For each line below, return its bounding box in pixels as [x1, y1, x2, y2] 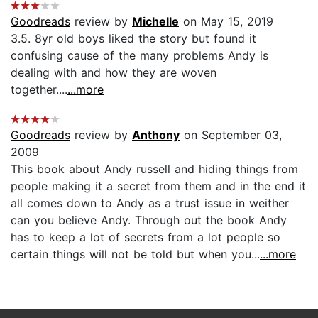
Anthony [132, 127, 180, 142]
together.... [11, 82, 67, 97]
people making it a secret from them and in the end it [11, 178, 306, 193]
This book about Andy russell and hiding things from [11, 161, 298, 176]
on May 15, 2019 [179, 13, 273, 28]
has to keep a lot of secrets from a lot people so [11, 229, 280, 244]
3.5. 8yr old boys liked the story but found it [11, 31, 256, 45]
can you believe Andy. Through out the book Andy [11, 212, 287, 227]
